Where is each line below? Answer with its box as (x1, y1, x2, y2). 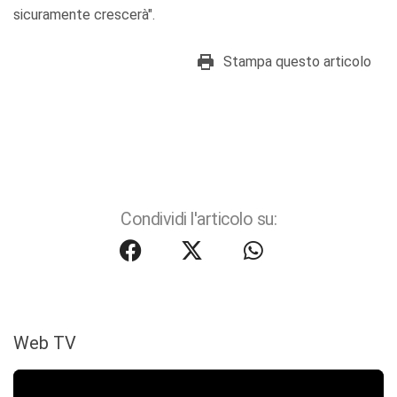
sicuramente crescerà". (13, 6, 155, 24)
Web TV (13, 332, 76, 354)
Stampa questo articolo (223, 53, 371, 71)
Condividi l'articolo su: (121, 209, 276, 230)
